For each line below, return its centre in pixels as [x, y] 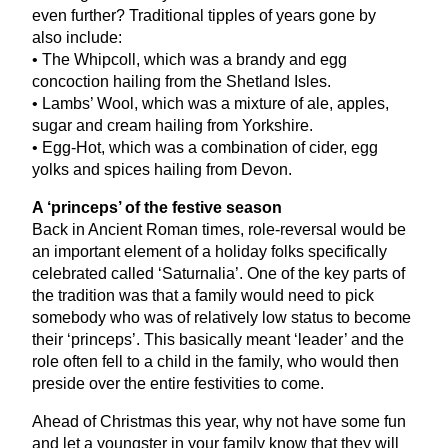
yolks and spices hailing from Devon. [162, 169]
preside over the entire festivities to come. [178, 383]
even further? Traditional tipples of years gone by [204, 15]
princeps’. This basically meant [182, 339]
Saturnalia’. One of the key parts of [283, 273]
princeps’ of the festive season [166, 207]
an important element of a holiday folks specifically [209, 251]
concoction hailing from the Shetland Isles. [181, 81]
